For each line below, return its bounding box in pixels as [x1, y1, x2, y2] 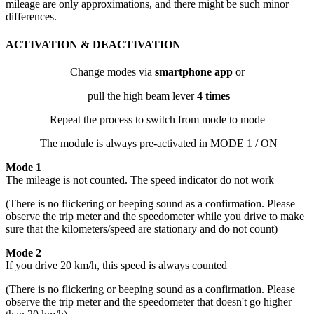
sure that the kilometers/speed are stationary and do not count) [6, 222, 278, 235]
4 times [196, 89, 230, 102]
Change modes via [69, 65, 155, 78]
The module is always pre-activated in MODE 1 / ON [36, 137, 278, 149]
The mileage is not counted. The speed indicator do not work [6, 173, 274, 186]
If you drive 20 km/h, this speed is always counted [6, 259, 227, 271]
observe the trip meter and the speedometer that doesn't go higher [6, 295, 292, 308]
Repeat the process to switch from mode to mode [49, 113, 265, 125]
